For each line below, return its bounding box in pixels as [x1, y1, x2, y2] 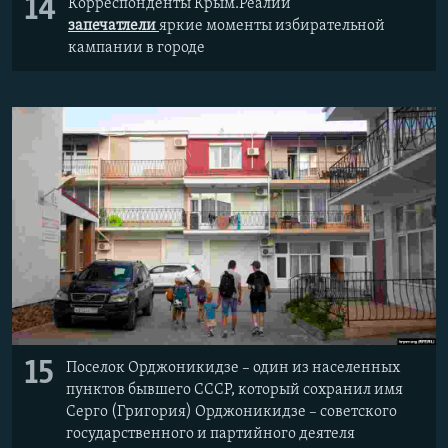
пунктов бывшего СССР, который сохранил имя [66, 382, 403, 399]
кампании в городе [68, 39, 205, 56]
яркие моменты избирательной [159, 17, 385, 34]
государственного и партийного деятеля [66, 426, 355, 443]
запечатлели [68, 17, 159, 34]
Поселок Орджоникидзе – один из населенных [66, 360, 400, 377]
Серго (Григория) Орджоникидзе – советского [66, 404, 397, 421]
